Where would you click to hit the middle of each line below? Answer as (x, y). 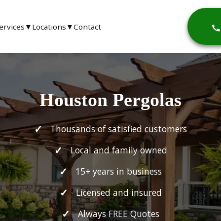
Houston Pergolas (110, 99)
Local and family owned (119, 150)
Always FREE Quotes (119, 214)
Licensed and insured (119, 193)
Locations (49, 26)
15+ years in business (119, 171)
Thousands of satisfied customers (119, 129)
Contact (87, 26)
